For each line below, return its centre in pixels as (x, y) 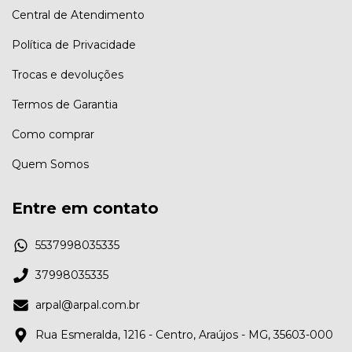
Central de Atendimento (78, 15)
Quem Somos (50, 164)
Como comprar (53, 134)
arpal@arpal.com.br (88, 305)
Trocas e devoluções (68, 74)
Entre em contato (85, 208)
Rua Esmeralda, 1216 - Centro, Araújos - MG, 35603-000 (184, 335)
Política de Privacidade (74, 44)
